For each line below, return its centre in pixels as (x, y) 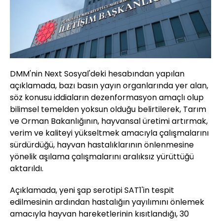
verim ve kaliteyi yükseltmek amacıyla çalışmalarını (109, 133)
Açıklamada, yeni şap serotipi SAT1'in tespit (92, 190)
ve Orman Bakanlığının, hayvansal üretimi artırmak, (109, 121)
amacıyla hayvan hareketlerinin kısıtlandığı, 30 (99, 214)
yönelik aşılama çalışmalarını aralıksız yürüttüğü (102, 157)
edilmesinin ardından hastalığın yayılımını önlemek (107, 202)
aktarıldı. (27, 169)
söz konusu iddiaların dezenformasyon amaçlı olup (107, 98)
